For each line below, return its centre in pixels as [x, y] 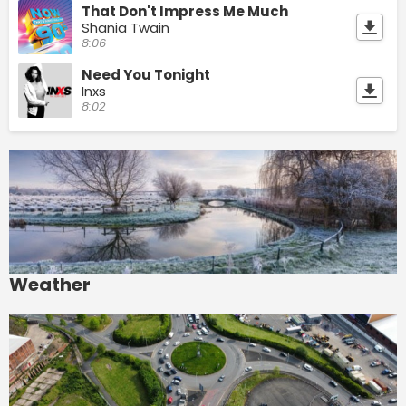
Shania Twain [126, 27]
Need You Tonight [146, 74]
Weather [50, 284]
